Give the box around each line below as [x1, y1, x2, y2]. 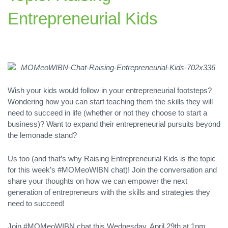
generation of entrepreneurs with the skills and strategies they [8, 187, 210, 196]
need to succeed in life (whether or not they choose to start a [8, 108, 207, 118]
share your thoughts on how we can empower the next [8, 176, 187, 185]
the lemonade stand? [8, 131, 77, 140]
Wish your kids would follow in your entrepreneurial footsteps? [8, 86, 212, 95]
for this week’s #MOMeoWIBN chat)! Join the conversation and [8, 165, 217, 174]
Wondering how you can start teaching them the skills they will [8, 97, 213, 106]
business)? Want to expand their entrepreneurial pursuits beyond [8, 120, 220, 129]
